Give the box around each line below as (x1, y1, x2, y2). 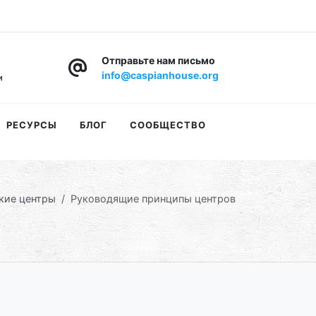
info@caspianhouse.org (102, 69, 219, 81)
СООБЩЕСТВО (130, 119, 206, 130)
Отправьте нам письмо (102, 54, 215, 66)
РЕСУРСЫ (6, 119, 57, 130)
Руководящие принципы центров (71, 193, 236, 205)
